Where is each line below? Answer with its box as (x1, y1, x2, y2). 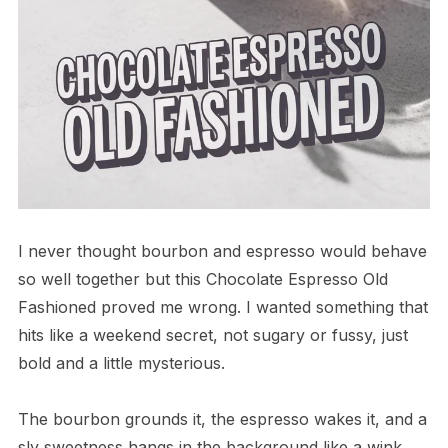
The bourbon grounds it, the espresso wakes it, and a (17, 409, 427, 430)
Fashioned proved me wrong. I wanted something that (17, 297, 428, 318)
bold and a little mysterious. (17, 353, 225, 374)
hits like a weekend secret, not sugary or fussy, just (17, 325, 408, 346)
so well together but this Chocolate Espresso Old (17, 269, 388, 290)
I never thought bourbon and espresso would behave (17, 241, 427, 262)
